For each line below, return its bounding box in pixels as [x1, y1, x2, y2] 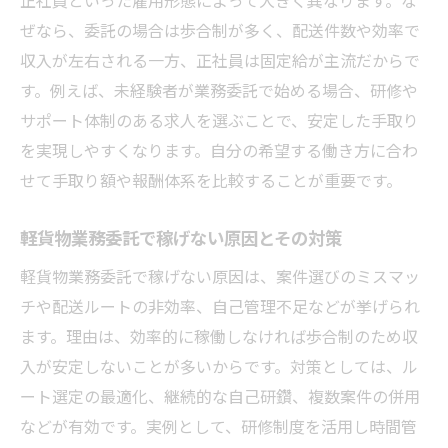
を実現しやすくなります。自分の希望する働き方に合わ [20, 137, 418, 162]
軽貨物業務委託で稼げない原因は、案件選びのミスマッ [20, 263, 420, 288]
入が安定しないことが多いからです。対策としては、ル [20, 353, 418, 378]
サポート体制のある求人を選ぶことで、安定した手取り [20, 107, 419, 132]
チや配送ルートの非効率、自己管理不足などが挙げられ [20, 293, 420, 318]
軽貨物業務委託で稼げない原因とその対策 [20, 224, 342, 250]
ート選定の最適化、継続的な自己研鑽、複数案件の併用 [20, 383, 420, 408]
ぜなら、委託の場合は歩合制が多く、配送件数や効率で [20, 17, 420, 42]
